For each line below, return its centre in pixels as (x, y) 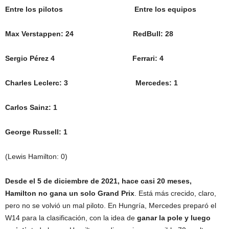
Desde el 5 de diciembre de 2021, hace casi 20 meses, (98, 181)
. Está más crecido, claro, (175, 193)
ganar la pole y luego (174, 217)
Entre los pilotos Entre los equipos (101, 9)
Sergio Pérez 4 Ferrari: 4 (84, 58)
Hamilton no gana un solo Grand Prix (70, 193)
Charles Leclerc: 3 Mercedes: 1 (91, 83)
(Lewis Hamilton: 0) (36, 156)
